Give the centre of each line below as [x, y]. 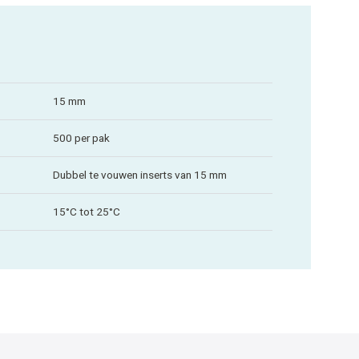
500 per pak [81, 137]
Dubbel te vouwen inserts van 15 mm [140, 174]
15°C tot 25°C [87, 211]
